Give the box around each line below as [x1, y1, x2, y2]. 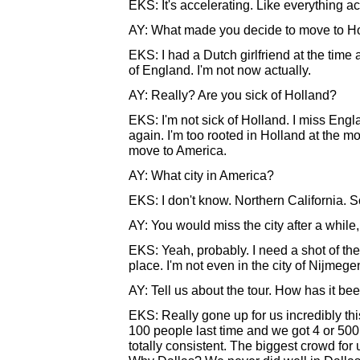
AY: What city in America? [129, 168, 274, 182]
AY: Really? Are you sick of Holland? [129, 88, 337, 102]
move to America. [129, 143, 227, 157]
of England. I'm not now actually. [129, 63, 311, 77]
